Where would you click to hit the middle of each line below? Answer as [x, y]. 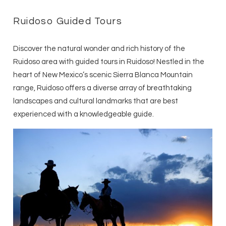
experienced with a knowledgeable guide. [84, 115]
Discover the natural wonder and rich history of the [99, 49]
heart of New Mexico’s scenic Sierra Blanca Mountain [103, 75]
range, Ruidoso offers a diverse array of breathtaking [103, 88]
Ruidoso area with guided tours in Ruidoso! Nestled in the [109, 62]
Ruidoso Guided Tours [68, 21]
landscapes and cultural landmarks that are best [96, 101]
